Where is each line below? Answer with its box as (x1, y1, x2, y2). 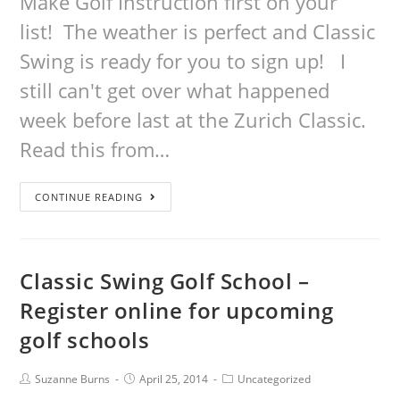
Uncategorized (237, 371, 312, 387)
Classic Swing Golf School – (20, 266, 310, 296)
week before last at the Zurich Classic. (20, 106, 372, 133)
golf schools (20, 325, 150, 354)
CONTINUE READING (35, 190, 144, 204)
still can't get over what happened (20, 77, 330, 104)
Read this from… (20, 136, 171, 162)
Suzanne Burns (35, 371, 111, 387)
